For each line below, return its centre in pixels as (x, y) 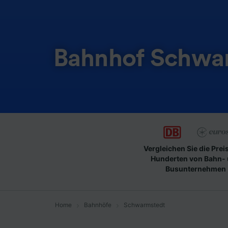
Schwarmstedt (144, 205)
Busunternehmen (195, 169)
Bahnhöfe (98, 205)
